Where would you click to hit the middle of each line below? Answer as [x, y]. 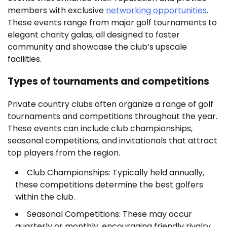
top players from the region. [64, 153]
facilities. [25, 59]
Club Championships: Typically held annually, [116, 173]
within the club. [45, 197]
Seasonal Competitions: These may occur [109, 214]
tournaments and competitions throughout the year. [112, 117]
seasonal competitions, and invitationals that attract [112, 141]
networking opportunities [156, 10]
